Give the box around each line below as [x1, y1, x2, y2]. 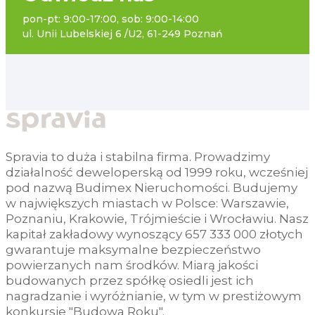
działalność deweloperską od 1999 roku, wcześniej [6, 165, 308, 180]
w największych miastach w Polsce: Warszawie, [6, 196, 289, 211]
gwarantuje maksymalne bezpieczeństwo [6, 243, 261, 257]
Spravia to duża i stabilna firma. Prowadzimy [6, 150, 270, 165]
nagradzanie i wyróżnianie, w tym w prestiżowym [6, 289, 302, 304]
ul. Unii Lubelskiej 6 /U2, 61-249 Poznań [22, 27, 223, 41]
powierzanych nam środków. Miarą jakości [6, 258, 258, 273]
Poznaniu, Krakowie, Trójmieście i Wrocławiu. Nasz [6, 212, 309, 226]
